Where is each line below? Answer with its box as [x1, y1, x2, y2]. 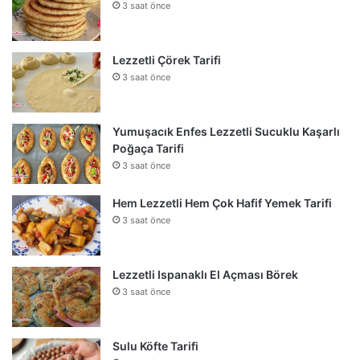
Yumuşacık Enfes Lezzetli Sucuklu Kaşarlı [112, 124, 340, 138]
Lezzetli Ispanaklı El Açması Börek [112, 267, 298, 281]
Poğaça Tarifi [112, 141, 184, 155]
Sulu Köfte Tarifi [112, 338, 198, 353]
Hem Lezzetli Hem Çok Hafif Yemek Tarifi [112, 195, 332, 210]
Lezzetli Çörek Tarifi [112, 52, 221, 67]
